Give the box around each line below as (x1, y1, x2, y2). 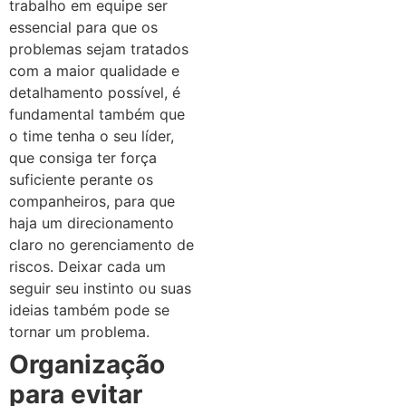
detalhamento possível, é (9, 83, 180, 102)
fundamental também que (9, 105, 185, 124)
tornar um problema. (9, 323, 150, 342)
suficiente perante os (9, 170, 153, 189)
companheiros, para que (9, 192, 175, 211)
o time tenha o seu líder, (9, 127, 174, 146)
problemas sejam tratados (9, 40, 188, 59)
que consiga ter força (9, 149, 157, 168)
